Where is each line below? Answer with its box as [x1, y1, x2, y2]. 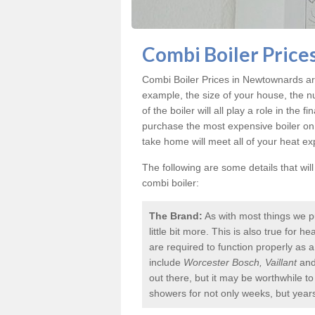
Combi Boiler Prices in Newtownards [142, 74, 303, 85]
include [149, 257, 184, 268]
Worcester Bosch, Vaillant [184, 257, 297, 268]
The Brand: [149, 210, 202, 221]
